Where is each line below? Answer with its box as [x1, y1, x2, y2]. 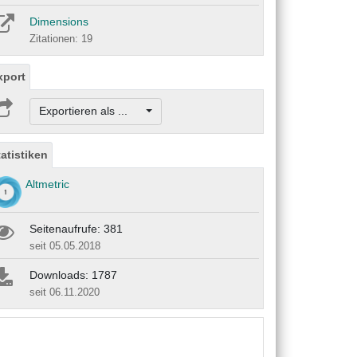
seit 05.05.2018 [29, 239, 100, 252]
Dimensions [29, 15, 88, 29]
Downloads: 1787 [29, 268, 117, 281]
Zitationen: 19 [29, 33, 92, 45]
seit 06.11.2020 [29, 285, 100, 298]
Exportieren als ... [38, 104, 143, 118]
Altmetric [25, 177, 69, 190]
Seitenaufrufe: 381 [29, 222, 123, 235]
